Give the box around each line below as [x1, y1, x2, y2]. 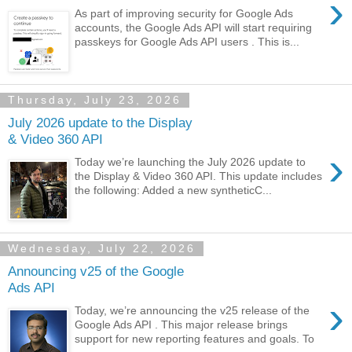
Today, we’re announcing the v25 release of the [75, 303, 310, 317]
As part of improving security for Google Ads [75, 6, 294, 20]
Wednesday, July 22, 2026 [8, 242, 196, 255]
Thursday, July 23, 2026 [8, 93, 181, 107]
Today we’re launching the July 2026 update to [75, 155, 306, 168]
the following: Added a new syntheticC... [75, 183, 273, 196]
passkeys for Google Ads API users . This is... [75, 35, 300, 48]
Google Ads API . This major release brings [75, 317, 288, 331]
